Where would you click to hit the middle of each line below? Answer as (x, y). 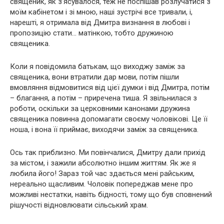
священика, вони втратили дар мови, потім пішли (94, 77)
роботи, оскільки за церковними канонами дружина (100, 109)
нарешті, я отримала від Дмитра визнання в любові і (100, 23)
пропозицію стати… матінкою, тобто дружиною (92, 33)
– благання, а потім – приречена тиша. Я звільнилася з (103, 98)
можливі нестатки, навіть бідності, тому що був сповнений (111, 195)
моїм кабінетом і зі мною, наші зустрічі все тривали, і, (101, 12)
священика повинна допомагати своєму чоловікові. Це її (109, 119)
